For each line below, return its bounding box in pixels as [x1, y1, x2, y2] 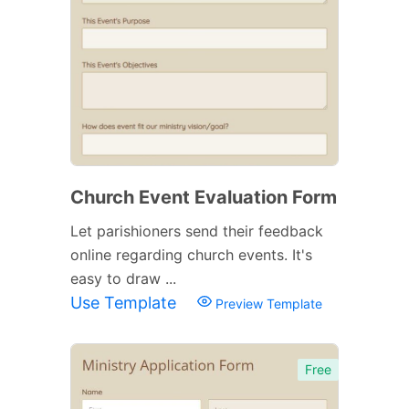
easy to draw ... [70, 268, 176, 288]
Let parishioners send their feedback [70, 221, 323, 240]
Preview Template [212, 295, 322, 311]
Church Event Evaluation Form [70, 185, 337, 208]
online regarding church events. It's [70, 245, 312, 264]
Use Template [70, 292, 181, 312]
